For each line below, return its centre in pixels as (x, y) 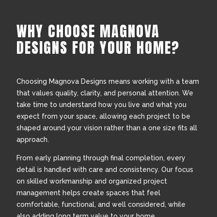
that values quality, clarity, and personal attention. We (105, 93)
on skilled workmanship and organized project (92, 181)
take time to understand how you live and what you (101, 104)
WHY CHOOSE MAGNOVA (88, 31)
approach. (32, 139)
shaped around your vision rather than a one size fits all (107, 128)
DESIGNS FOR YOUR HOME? (98, 47)
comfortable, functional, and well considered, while (101, 204)
